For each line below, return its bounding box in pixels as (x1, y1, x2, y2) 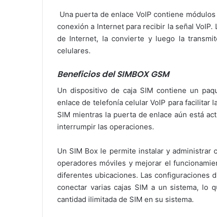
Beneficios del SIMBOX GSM (57, 68, 169, 80)
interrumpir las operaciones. (57, 122, 154, 131)
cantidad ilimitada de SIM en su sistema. (57, 194, 194, 204)
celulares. (57, 46, 91, 56)
